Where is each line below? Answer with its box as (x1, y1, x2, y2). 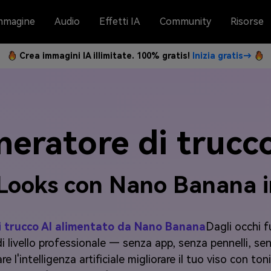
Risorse (230, 16, 264, 27)
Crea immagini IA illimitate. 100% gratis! (19, 51, 192, 60)
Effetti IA (99, 16, 140, 27)
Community (160, 16, 211, 27)
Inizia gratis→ (192, 51, 252, 60)
